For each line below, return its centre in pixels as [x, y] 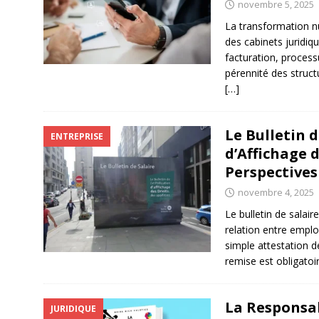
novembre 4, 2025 [276, 192]
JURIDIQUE [73, 309]
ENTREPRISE [77, 136]
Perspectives [271, 172]
